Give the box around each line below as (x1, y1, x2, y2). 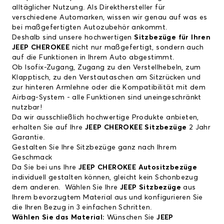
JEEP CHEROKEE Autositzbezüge (78, 164, 197, 171)
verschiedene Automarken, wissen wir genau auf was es (12, 14, 207, 21)
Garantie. (12, 134, 45, 141)
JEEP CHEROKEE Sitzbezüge (84, 124, 187, 131)
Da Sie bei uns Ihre (12, 164, 78, 171)
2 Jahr (186, 124, 211, 131)
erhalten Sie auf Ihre (12, 124, 85, 131)
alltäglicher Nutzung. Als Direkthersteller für (12, 4, 165, 11)
